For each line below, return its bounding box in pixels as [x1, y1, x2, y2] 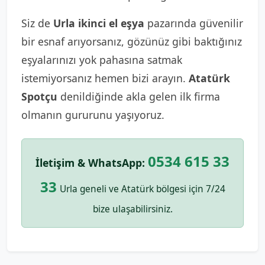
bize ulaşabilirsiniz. [92, 203, 173, 215]
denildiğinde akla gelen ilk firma [57, 89, 220, 104]
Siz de [21, 16, 53, 30]
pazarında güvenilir [144, 16, 243, 30]
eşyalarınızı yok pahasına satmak [21, 53, 182, 67]
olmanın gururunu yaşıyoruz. [21, 108, 164, 122]
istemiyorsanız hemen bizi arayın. [21, 71, 189, 85]
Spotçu [21, 89, 57, 104]
